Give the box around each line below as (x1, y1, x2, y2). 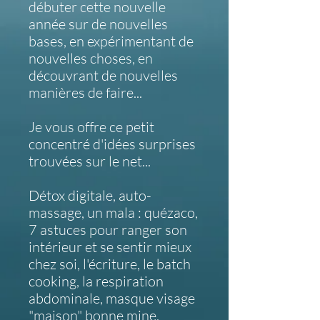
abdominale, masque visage (29, 289, 195, 307)
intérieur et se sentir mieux (29, 238, 191, 256)
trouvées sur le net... (29, 152, 151, 170)
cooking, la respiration (29, 272, 164, 290)
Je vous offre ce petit (29, 118, 154, 136)
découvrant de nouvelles (29, 66, 178, 84)
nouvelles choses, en (29, 49, 153, 67)
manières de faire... (29, 84, 142, 101)
